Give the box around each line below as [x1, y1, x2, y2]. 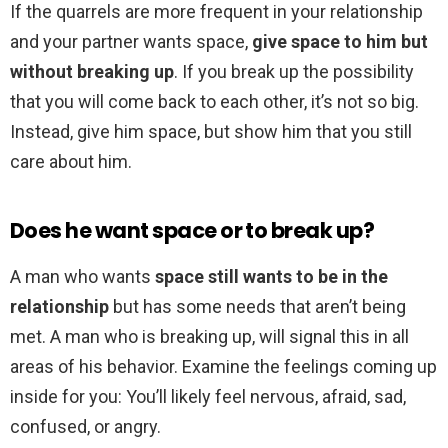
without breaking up [10, 61, 174, 83]
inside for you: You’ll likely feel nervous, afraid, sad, [10, 386, 406, 408]
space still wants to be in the [155, 266, 388, 288]
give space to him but [252, 31, 428, 53]
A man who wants [10, 266, 155, 288]
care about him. [10, 151, 132, 173]
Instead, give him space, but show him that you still [10, 121, 412, 143]
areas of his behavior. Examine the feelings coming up [10, 356, 437, 378]
